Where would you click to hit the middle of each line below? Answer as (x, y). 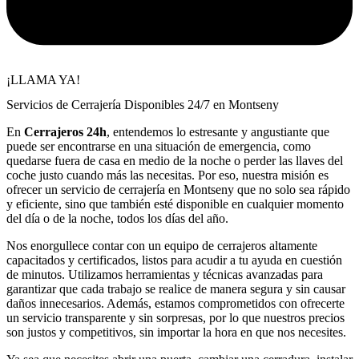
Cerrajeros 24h (65, 132)
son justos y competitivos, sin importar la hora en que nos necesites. (176, 333)
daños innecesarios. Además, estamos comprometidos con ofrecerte (175, 304)
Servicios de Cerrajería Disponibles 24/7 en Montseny (143, 105)
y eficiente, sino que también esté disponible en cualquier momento (175, 204)
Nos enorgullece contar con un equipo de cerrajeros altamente (162, 246)
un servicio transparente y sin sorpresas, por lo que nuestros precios (175, 318)
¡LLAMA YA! (43, 80)
